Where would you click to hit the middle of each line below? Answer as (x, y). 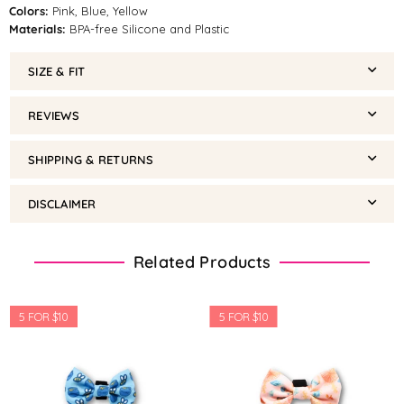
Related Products (202, 262)
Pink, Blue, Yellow (98, 10)
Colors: (29, 10)
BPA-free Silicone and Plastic (147, 28)
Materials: (37, 28)
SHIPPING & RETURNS (91, 159)
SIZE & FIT (57, 71)
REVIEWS (54, 115)
